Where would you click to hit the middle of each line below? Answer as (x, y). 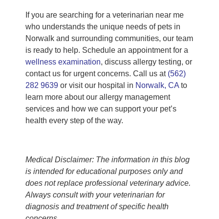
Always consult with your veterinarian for (95, 195)
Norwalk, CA (157, 86)
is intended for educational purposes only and (104, 172)
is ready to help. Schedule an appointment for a (107, 50)
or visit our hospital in (97, 86)
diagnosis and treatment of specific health (97, 207)
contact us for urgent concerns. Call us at (97, 74)
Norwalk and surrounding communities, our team (109, 39)
